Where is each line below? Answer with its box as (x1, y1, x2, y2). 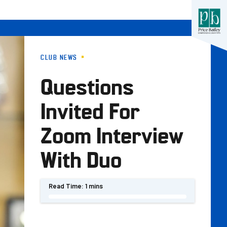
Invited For (41, 95, 140, 125)
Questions (41, 70, 134, 100)
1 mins (85, 182, 103, 190)
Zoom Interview (41, 119, 183, 149)
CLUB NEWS (41, 52, 78, 61)
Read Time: (49, 182, 84, 190)
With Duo (41, 143, 122, 173)
